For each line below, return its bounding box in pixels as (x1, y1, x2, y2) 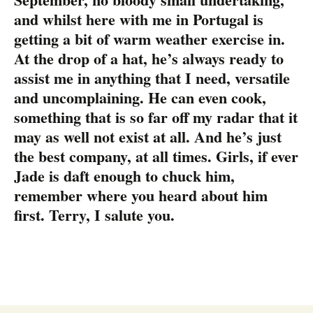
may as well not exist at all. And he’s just (14, 124, 282, 148)
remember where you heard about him (14, 183, 268, 207)
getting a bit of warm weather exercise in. (14, 27, 285, 50)
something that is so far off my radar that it (14, 105, 298, 129)
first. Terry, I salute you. (14, 203, 175, 226)
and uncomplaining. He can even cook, (14, 85, 266, 109)
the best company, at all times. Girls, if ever (14, 144, 298, 168)
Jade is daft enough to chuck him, (14, 163, 235, 187)
